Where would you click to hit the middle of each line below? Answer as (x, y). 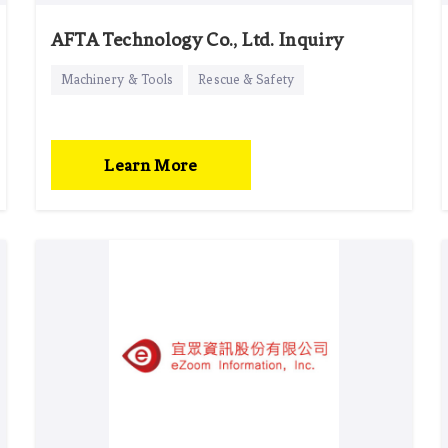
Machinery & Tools (117, 79)
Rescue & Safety (246, 79)
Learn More (150, 164)
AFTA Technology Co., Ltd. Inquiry (197, 39)
